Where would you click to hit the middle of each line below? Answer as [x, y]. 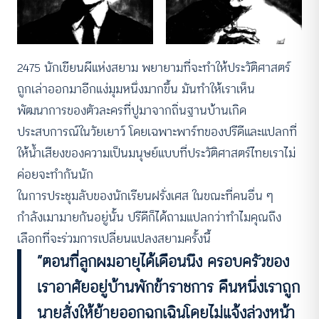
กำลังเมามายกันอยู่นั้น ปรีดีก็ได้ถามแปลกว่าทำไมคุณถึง [149, 218]
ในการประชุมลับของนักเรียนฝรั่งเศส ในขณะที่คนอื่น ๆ [145, 196]
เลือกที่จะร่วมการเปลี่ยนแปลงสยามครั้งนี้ [114, 239]
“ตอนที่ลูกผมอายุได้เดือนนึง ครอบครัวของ [163, 262]
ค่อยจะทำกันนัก [55, 175]
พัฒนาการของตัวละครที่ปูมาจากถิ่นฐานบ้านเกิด [132, 111]
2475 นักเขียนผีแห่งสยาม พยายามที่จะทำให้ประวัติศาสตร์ [154, 68]
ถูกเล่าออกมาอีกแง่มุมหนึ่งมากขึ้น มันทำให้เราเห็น [136, 89]
